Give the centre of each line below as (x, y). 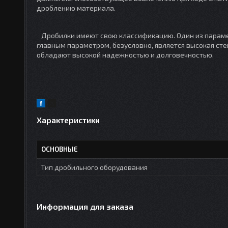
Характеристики (68, 120)
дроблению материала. (76, 8)
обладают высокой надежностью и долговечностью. (125, 55)
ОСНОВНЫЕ (60, 149)
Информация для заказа (85, 207)
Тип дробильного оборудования (94, 167)
